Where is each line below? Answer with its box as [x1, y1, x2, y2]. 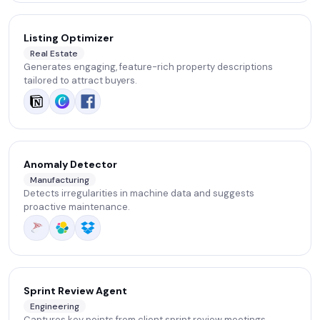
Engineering [30, 300, 79, 312]
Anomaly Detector [24, 158, 117, 171]
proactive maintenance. [24, 201, 130, 214]
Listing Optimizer [24, 31, 114, 44]
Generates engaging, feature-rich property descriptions [24, 61, 273, 74]
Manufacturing [30, 174, 89, 186]
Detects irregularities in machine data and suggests [24, 187, 254, 200]
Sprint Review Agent [24, 284, 127, 297]
